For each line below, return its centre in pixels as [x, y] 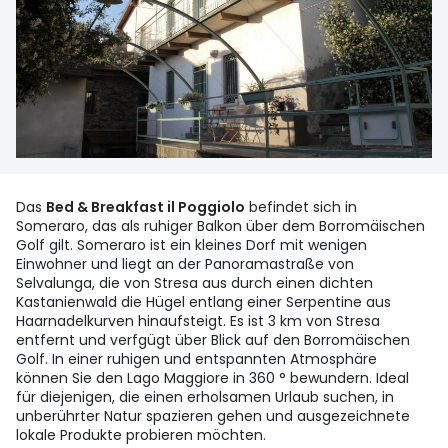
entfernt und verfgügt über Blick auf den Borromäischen [213, 340]
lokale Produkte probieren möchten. [141, 435]
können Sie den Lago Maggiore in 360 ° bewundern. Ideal [212, 378]
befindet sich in [301, 207]
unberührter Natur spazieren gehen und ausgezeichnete [213, 416]
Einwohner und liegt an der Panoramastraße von [185, 264]
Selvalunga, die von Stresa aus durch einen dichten [194, 283]
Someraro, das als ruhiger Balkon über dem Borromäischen [220, 226]
